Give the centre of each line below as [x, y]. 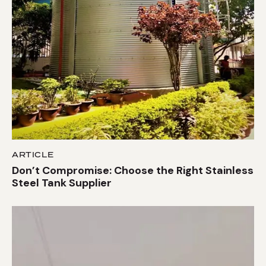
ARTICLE [33, 155]
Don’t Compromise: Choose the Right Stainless [133, 170]
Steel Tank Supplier [62, 183]
